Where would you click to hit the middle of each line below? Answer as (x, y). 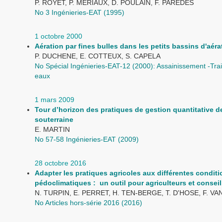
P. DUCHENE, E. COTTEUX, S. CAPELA (98, 56)
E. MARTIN (52, 129)
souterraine (54, 119)
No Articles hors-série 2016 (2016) (88, 203)
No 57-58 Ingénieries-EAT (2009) (87, 139)
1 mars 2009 (55, 100)
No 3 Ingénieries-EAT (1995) (80, 12)
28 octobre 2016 (60, 163)
